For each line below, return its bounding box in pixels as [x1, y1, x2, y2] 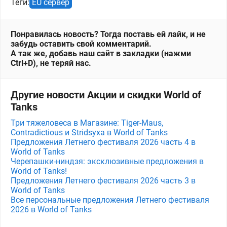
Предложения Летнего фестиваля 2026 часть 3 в [11, 176, 196, 185]
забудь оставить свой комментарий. [11, 39, 152, 49]
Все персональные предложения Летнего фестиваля [11, 195, 209, 205]
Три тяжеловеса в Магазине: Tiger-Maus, [11, 118, 163, 128]
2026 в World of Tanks [11, 205, 92, 214]
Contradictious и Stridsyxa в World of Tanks [11, 128, 168, 137]
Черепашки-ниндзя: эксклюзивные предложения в [11, 157, 204, 166]
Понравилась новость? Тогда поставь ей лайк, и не [11, 29, 206, 39]
